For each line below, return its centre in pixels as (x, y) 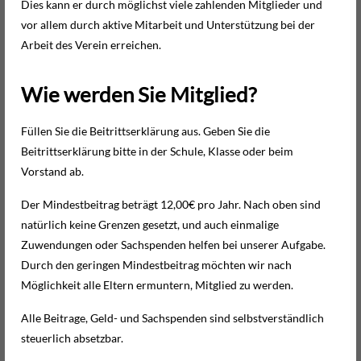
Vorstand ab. (52, 172)
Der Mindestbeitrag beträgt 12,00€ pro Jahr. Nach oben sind (171, 205)
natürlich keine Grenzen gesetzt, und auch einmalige (150, 225)
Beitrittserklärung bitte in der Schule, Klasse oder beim (157, 151)
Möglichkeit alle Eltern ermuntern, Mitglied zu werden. (157, 285)
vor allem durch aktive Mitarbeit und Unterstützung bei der (168, 24)
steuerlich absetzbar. (72, 338)
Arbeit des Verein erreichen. (91, 44)
